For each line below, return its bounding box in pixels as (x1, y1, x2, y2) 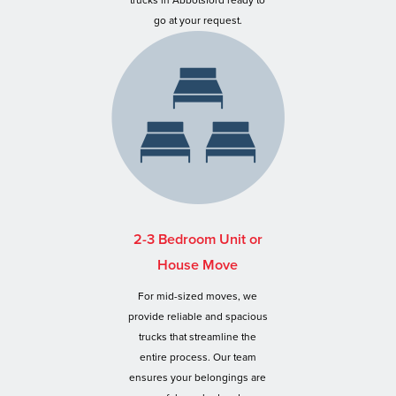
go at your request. (153, 14, 242, 27)
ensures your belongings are (129, 370, 267, 384)
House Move (157, 256, 239, 275)
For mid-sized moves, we (138, 289, 258, 302)
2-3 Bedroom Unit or (133, 231, 263, 249)
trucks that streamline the (139, 330, 257, 343)
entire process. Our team (139, 350, 256, 363)
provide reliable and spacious (127, 309, 268, 323)
